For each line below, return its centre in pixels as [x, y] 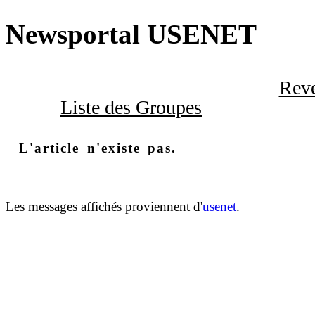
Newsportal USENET [131, 34]
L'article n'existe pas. [98, 148]
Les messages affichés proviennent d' [104, 206]
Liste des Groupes [131, 107]
